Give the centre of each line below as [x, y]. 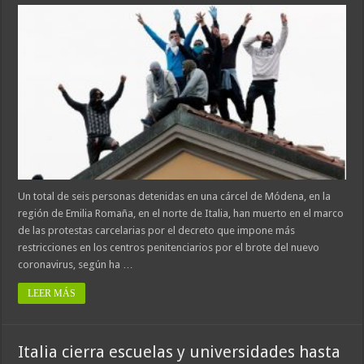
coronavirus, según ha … [76, 265]
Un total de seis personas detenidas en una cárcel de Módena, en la [175, 197]
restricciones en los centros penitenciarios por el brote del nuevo [169, 248]
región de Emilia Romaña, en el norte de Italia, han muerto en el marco [181, 214]
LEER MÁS [52, 294]
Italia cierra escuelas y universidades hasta [180, 352]
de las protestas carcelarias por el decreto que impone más [157, 231]
